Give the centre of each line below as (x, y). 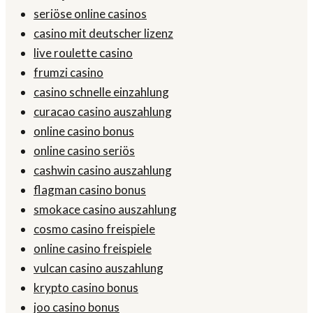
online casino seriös (84, 151)
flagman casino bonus (90, 190)
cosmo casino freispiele (94, 229)
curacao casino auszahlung (103, 112)
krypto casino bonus (86, 288)
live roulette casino (83, 53)
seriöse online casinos (90, 14)
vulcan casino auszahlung (99, 268)
